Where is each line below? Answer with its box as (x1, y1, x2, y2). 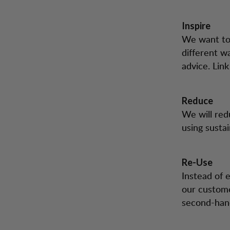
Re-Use (182, 157, 213, 168)
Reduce (182, 95, 213, 106)
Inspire (182, 20, 210, 31)
